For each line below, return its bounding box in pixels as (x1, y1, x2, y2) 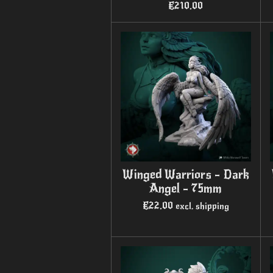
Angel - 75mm (149, 181, 222, 197)
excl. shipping (175, 200, 229, 212)
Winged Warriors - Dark (122, 167, 249, 183)
